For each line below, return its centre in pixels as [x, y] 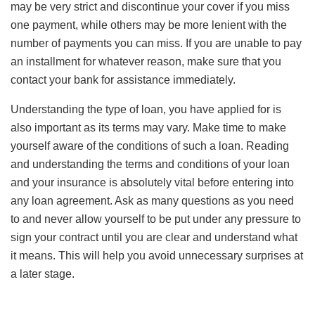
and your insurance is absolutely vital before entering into [152, 182]
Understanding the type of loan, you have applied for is [146, 109]
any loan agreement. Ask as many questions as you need [152, 200]
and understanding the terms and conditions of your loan [150, 164]
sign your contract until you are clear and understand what [154, 237]
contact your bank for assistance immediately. [123, 79]
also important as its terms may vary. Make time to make [148, 127]
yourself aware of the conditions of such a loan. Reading [150, 146]
